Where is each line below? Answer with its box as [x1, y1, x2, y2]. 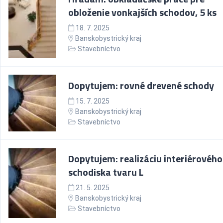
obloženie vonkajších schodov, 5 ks [68, 4, 217, 20]
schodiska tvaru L [68, 164, 143, 180]
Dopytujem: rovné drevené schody [68, 78, 214, 93]
